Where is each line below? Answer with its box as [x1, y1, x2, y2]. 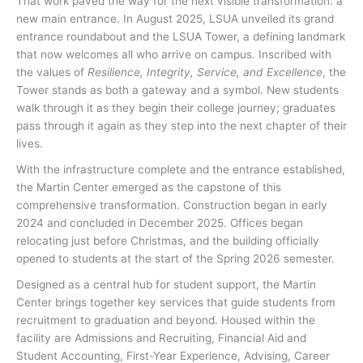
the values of [16, 66, 88, 79]
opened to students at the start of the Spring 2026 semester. [16, 252, 335, 266]
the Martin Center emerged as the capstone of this [16, 181, 281, 194]
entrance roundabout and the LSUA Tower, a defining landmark [16, 30, 345, 44]
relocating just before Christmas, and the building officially [16, 234, 319, 248]
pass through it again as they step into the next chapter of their [16, 119, 347, 133]
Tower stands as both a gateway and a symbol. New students [16, 83, 339, 97]
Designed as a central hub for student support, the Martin [16, 278, 316, 292]
